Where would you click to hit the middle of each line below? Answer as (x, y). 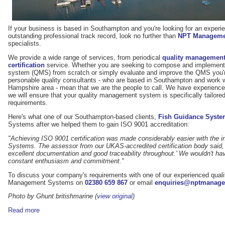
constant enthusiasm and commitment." (66, 161)
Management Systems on (46, 182)
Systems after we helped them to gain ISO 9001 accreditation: (99, 124)
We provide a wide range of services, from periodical (85, 58)
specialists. (25, 44)
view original (115, 196)
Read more (24, 210)
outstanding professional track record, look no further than (93, 36)
